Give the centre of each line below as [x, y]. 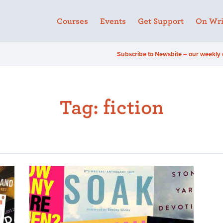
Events [113, 22]
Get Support [161, 22]
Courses [72, 22]
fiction [133, 108]
